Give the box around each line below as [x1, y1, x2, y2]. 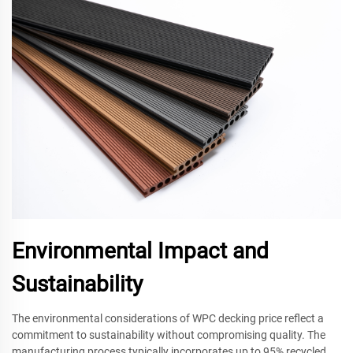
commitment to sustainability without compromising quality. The [12, 328, 325, 341]
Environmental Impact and [12, 237, 269, 264]
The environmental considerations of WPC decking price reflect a [12, 311, 324, 325]
